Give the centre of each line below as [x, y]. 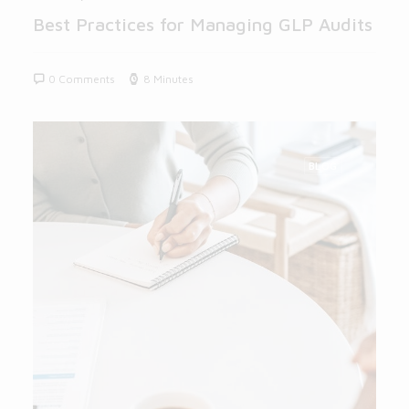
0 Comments [82, 79]
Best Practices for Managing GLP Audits [203, 24]
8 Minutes [168, 79]
